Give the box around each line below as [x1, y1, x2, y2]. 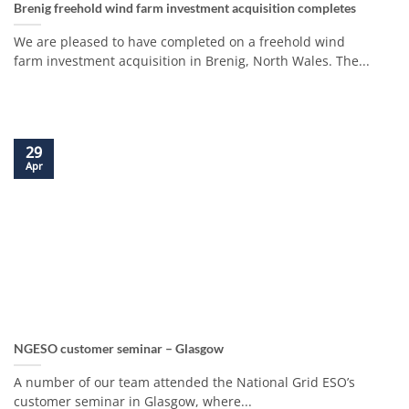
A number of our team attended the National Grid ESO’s [14, 372, 355, 391]
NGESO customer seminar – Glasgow [14, 341, 224, 356]
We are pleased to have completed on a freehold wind [14, 33, 345, 51]
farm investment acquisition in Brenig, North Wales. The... [14, 52, 370, 70]
